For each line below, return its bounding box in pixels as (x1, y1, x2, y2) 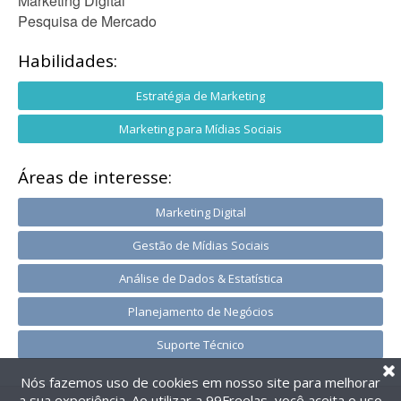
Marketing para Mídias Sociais (119, 121, 282, 137)
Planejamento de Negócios (127, 303, 274, 320)
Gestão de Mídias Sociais (132, 237, 269, 253)
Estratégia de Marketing (136, 88, 265, 104)
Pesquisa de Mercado (18, 11, 157, 31)
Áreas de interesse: (18, 166, 172, 189)
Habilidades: (18, 49, 117, 73)
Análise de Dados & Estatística (118, 270, 283, 286)
